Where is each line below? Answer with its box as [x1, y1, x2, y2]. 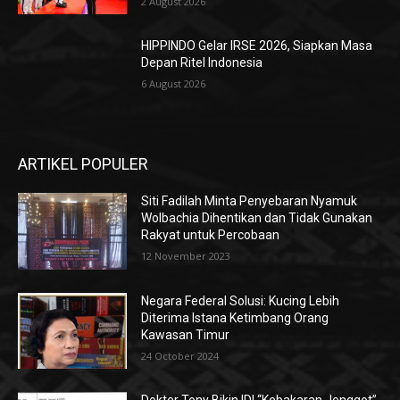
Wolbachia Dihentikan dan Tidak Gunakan [141, 211, 373, 226]
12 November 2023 [141, 249, 231, 263]
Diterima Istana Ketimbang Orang [141, 310, 329, 325]
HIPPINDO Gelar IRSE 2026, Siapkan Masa [141, 38, 373, 54]
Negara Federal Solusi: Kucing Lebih [141, 293, 340, 308]
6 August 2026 [141, 77, 206, 91]
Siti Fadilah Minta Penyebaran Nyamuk [141, 194, 358, 209]
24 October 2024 [141, 348, 220, 362]
